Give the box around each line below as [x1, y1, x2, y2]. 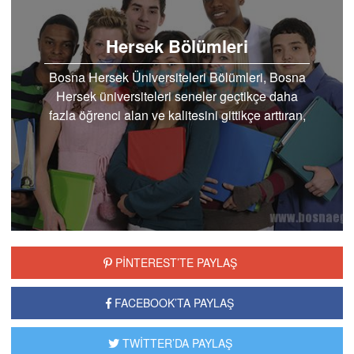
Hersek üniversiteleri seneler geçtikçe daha [56, 86, 298, 105]
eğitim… [153, 124, 201, 143]
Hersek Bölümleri [106, 32, 248, 58]
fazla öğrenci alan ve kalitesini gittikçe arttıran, [48, 105, 306, 124]
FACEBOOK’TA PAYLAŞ [111, 295, 235, 311]
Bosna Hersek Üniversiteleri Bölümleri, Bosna [48, 67, 306, 86]
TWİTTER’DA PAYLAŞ [119, 335, 232, 352]
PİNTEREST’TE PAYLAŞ [111, 254, 237, 271]
